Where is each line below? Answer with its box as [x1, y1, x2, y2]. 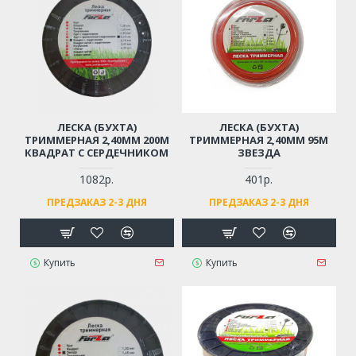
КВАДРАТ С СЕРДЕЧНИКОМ [25, 145, 169, 160]
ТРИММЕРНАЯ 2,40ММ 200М [24, 132, 169, 147]
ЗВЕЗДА [237, 145, 281, 160]
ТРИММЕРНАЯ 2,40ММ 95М [189, 132, 329, 147]
